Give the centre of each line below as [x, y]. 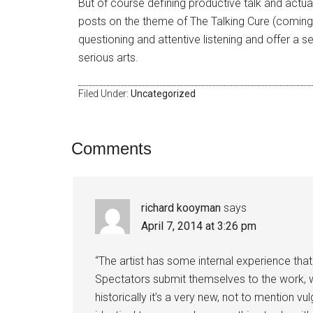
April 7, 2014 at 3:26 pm [199, 226]
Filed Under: [104, 94]
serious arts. [108, 58]
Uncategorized [163, 94]
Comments [111, 148]
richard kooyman [181, 208]
